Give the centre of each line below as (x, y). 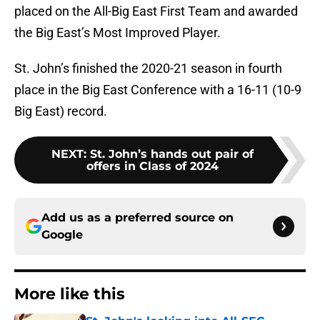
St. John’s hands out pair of (171, 154)
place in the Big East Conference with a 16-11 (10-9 (158, 90)
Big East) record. (61, 111)
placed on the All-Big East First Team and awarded (156, 11)
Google (62, 235)
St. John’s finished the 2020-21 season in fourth (148, 69)
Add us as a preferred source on (137, 218)
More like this (70, 294)
